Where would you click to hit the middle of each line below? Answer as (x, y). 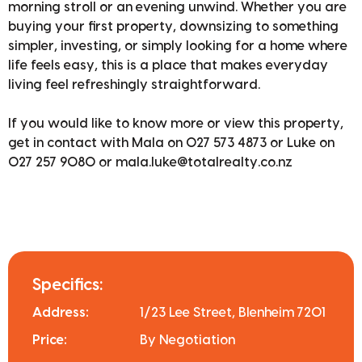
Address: (61, 312)
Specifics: (67, 285)
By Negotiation (188, 340)
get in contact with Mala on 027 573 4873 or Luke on (171, 143)
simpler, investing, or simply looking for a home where (178, 46)
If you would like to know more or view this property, (176, 123)
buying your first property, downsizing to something (173, 26)
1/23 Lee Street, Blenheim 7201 (233, 312)
